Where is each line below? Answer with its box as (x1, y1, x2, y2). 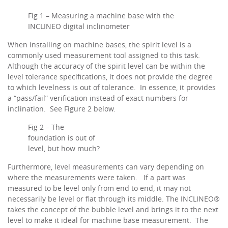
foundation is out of (28, 133, 95, 142)
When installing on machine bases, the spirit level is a (8, 40, 191, 49)
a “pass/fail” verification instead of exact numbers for (8, 93, 188, 103)
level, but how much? (28, 144, 100, 153)
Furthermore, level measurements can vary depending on (8, 162, 204, 172)
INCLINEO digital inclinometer (28, 21, 130, 31)
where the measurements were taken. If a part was (8, 173, 186, 182)
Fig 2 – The (28, 122, 64, 132)
